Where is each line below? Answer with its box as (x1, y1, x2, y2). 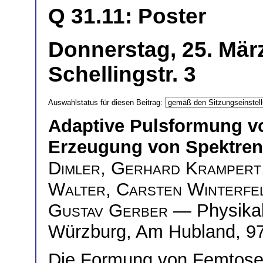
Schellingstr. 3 (48, 62, 196, 86)
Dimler (48, 157, 100, 178)
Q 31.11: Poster (48, 4, 206, 28)
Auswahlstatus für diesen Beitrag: (48, 97, 165, 107)
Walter (48, 178, 106, 200)
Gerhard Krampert (111, 157, 261, 178)
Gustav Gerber (48, 200, 168, 221)
